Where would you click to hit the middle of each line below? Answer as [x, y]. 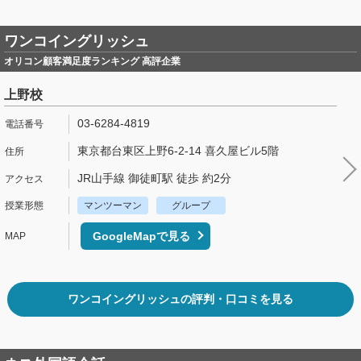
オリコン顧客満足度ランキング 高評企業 [92, 62]
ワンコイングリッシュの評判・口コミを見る [180, 299]
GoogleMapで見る [141, 236]
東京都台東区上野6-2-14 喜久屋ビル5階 [178, 151]
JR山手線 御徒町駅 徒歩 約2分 [154, 178]
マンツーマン [113, 205]
